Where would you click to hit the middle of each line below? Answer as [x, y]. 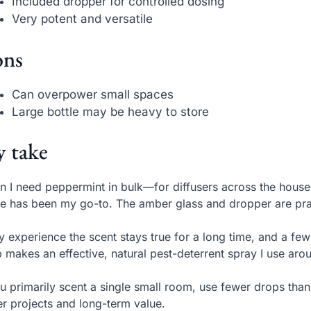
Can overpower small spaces [93, 94]
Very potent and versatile [83, 19]
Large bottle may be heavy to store [111, 111]
